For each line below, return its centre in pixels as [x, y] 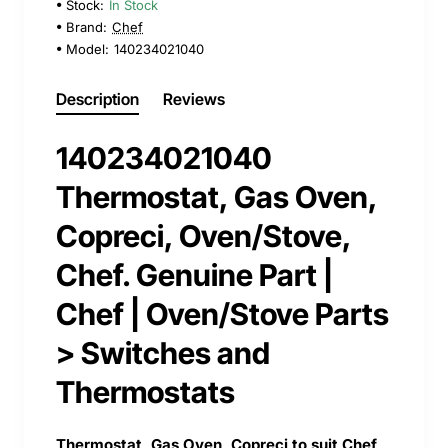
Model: [87, 48]
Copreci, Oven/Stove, [203, 235]
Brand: [86, 26]
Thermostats [145, 391]
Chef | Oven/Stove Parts [222, 313]
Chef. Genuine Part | [194, 274]
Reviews [194, 98]
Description [97, 98]
